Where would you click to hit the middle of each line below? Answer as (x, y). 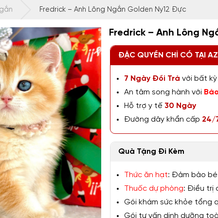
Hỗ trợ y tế (143, 106)
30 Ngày (179, 106)
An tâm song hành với (164, 92)
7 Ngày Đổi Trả (152, 79)
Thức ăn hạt (146, 175)
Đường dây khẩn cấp (163, 120)
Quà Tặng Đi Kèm (151, 152)
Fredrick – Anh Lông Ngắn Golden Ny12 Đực (112, 10)
